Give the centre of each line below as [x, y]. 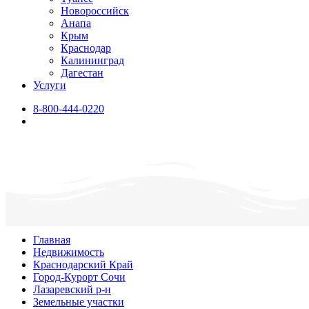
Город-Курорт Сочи [79, 277]
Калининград [92, 60]
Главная [52, 240]
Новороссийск [95, 11]
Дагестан [82, 73]
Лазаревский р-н [72, 290]
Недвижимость [69, 252]
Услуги [50, 85]
